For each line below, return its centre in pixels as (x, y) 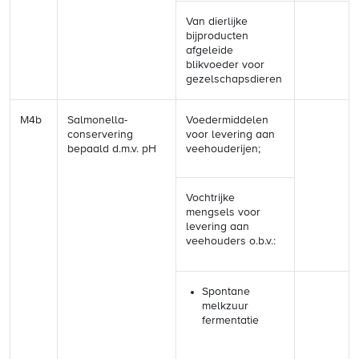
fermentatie (230, 321)
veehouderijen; (223, 149)
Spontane (226, 292)
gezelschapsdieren (234, 79)
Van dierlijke (217, 22)
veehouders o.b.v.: (231, 241)
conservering (100, 135)
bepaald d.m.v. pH (112, 149)
